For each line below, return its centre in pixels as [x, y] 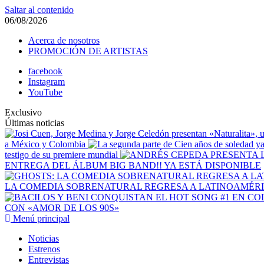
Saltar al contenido [39, 10]
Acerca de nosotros [64, 40]
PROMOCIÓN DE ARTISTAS [88, 51]
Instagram [47, 82]
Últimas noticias [34, 123]
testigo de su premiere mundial [62, 155]
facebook [45, 71]
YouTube [45, 92]
